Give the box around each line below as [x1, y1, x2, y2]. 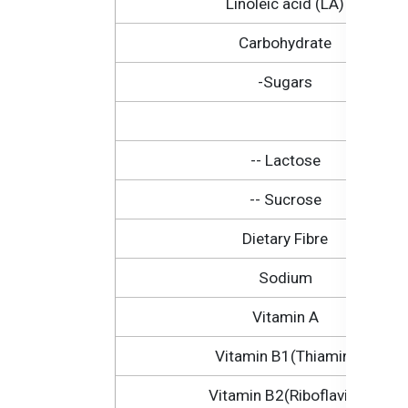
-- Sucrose [249, 190, 321, 209]
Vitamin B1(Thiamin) [214, 347, 356, 366]
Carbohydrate [239, 34, 331, 53]
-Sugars [258, 73, 312, 92]
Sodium [258, 269, 312, 288]
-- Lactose [250, 151, 321, 170]
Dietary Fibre [242, 229, 328, 249]
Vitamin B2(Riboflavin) [209, 386, 362, 405]
